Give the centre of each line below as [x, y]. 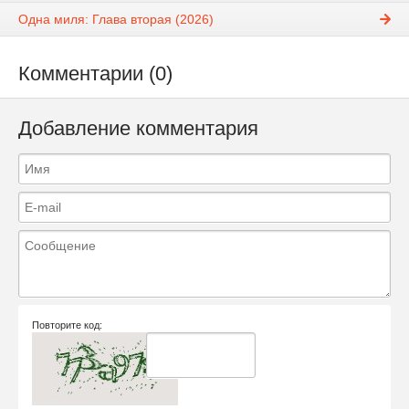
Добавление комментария [138, 129]
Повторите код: [67, 325]
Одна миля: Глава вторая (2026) [116, 20]
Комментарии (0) [95, 74]
